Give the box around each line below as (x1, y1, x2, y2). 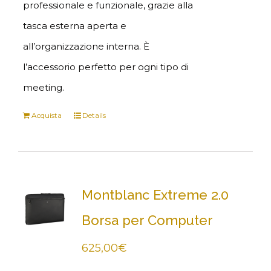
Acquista (31, 111, 62, 120)
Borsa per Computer (81, 212, 213, 228)
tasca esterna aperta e (22, 20, 126, 31)
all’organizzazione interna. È (22, 41, 149, 52)
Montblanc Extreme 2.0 (81, 187, 229, 203)
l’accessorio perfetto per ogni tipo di (22, 61, 189, 73)
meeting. (22, 82, 64, 93)
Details (82, 111, 106, 120)
